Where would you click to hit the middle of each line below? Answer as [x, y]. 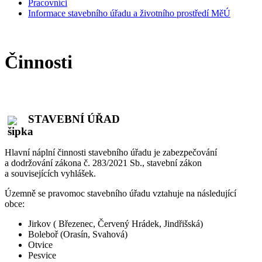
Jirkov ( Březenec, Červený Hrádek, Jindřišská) [116, 223]
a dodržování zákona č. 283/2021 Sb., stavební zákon [103, 163]
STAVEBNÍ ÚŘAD [74, 119]
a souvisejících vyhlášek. [50, 173]
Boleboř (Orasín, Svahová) [78, 234]
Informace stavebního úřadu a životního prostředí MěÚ [129, 13]
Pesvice [42, 255]
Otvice [40, 244]
